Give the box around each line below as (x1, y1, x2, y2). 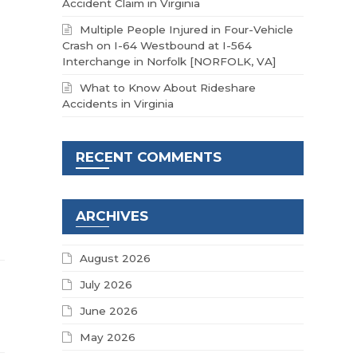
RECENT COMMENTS (76, 149, 222, 166)
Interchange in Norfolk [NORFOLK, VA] (62, 54, 277, 68)
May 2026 (80, 331, 136, 344)
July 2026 (80, 278, 133, 292)
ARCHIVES (76, 207, 149, 224)
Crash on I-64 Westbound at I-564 (62, 38, 253, 52)
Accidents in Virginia (62, 96, 175, 110)
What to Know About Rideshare (80, 80, 257, 94)
